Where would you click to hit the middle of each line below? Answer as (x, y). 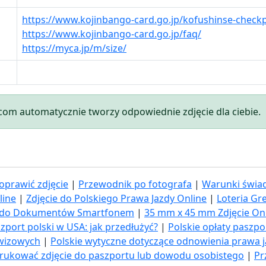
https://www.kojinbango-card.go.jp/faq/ (112, 34)
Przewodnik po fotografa (135, 184)
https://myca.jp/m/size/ (74, 48)
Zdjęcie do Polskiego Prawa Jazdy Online (116, 198)
